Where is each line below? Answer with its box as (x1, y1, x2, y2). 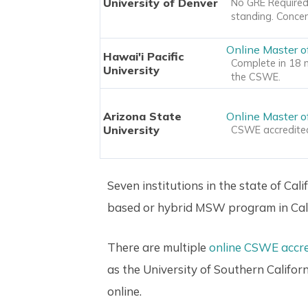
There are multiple (107, 239, 209, 254)
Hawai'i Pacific (102, 49, 184, 63)
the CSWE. (230, 70, 280, 83)
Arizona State (102, 109, 181, 123)
